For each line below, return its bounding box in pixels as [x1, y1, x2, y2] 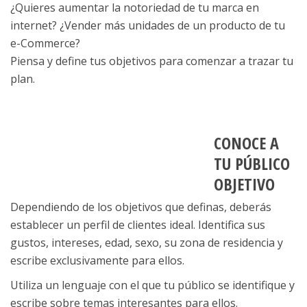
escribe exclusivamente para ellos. [10, 252, 184, 268]
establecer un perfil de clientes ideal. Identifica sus [10, 217, 265, 232]
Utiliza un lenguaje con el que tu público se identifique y [10, 277, 295, 293]
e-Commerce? [10, 35, 80, 51]
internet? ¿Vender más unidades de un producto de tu [10, 17, 285, 33]
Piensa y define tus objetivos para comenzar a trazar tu [10, 53, 293, 69]
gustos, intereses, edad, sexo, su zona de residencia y [10, 234, 283, 250]
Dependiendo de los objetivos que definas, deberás [10, 199, 271, 214]
